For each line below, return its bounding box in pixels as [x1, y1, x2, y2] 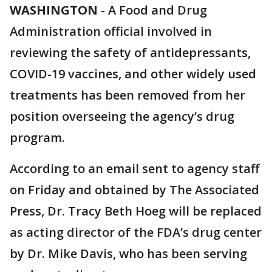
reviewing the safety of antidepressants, [10, 44, 251, 61]
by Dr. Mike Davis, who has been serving [10, 245, 247, 262]
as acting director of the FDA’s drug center [10, 224, 262, 240]
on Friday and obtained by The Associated [10, 182, 259, 198]
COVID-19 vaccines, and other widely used [10, 66, 256, 82]
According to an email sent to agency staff [10, 160, 259, 177]
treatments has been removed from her [10, 87, 245, 103]
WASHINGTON [10, 2, 98, 18]
